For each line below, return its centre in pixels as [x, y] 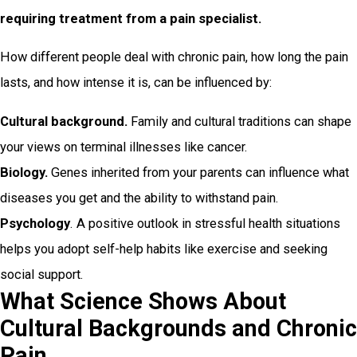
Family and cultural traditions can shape [241, 121]
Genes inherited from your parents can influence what [198, 172]
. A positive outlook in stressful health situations [205, 223]
